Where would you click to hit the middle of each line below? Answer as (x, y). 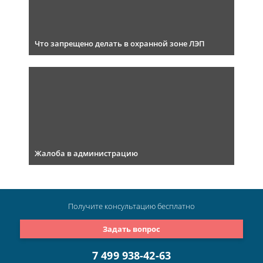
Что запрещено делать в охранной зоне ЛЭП (120, 44)
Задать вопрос (131, 229)
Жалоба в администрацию (86, 154)
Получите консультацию (113, 206)
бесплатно (176, 206)
